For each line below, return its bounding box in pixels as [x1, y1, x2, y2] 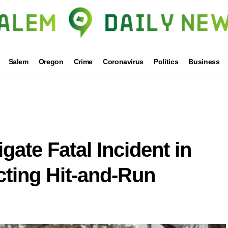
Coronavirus [102, 57, 144, 66]
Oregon [38, 57, 64, 66]
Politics [154, 57, 179, 66]
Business [188, 57, 220, 66]
